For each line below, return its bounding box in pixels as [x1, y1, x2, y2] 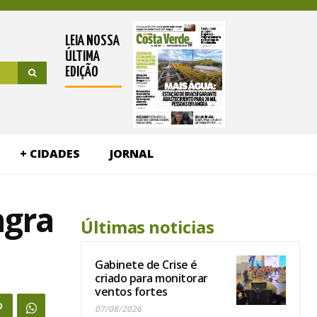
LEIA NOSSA [64, 34, 120, 49]
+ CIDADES [19, 146, 80, 162]
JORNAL [109, 146, 154, 162]
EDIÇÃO [64, 65, 98, 80]
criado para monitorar [95, 270, 208, 287]
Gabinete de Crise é [95, 257, 197, 273]
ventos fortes [95, 284, 168, 300]
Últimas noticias [81, 215, 214, 239]
